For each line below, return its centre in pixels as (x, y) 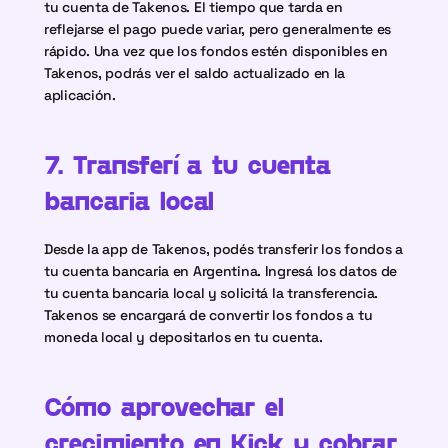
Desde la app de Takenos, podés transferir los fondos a (223, 249)
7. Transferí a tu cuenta (188, 163)
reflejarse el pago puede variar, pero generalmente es (218, 29)
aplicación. (80, 95)
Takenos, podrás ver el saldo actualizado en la (195, 73)
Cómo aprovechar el (164, 405)
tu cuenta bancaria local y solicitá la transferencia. (211, 293)
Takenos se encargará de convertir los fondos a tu (208, 315)
